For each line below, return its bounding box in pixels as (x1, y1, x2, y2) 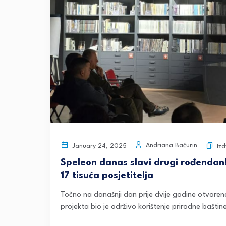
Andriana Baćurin (144, 142, 197, 149)
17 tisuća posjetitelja (61, 171, 153, 180)
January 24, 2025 (70, 142, 127, 149)
